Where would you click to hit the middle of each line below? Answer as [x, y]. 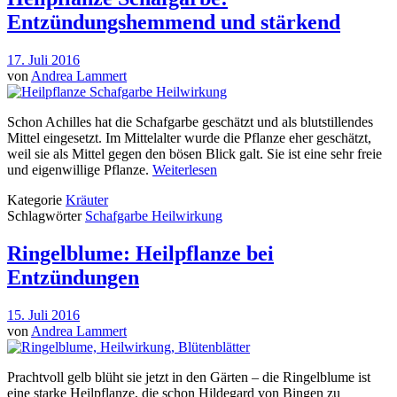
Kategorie [36, 200]
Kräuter [87, 200]
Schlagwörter [46, 216]
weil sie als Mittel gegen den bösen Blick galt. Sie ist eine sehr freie [195, 154]
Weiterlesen [185, 170]
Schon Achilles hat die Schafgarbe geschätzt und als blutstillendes [190, 122]
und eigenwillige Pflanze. [80, 170]
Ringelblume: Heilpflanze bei [140, 254]
